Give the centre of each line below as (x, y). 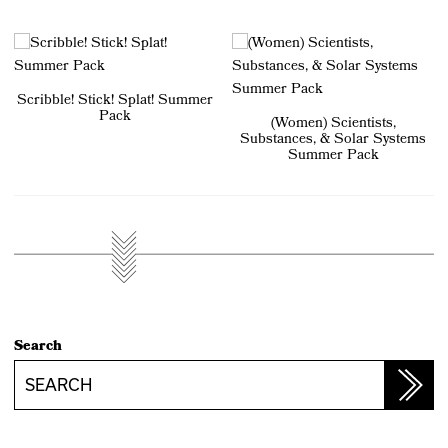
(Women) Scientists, (333, 124)
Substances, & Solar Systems (333, 140)
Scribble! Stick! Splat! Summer (114, 101)
